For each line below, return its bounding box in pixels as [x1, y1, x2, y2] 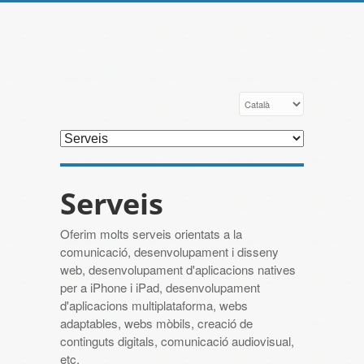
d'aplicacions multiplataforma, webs [60, 297, 248, 314]
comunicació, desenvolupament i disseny [60, 243, 279, 261]
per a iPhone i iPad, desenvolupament [60, 279, 260, 297]
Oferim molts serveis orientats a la [60, 225, 242, 243]
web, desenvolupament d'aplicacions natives [60, 261, 296, 279]
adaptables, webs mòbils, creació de [60, 314, 253, 332]
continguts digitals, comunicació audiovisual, [60, 332, 294, 350]
